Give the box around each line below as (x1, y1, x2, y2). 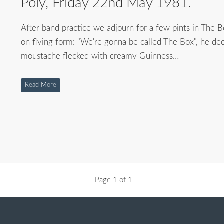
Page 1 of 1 (95, 176, 132, 184)
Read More (24, 82, 56, 88)
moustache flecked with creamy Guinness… (20, 52, 179, 60)
